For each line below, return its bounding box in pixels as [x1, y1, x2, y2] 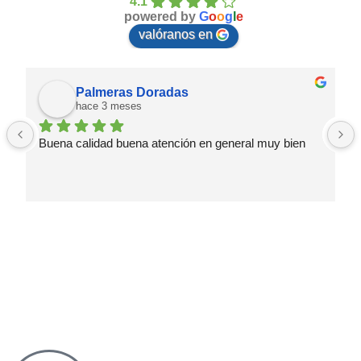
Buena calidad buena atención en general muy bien [39, 135, 305, 150]
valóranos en [139, 27, 213, 41]
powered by [124, 9, 199, 23]
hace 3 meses [76, 100, 142, 112]
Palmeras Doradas [76, 85, 189, 99]
